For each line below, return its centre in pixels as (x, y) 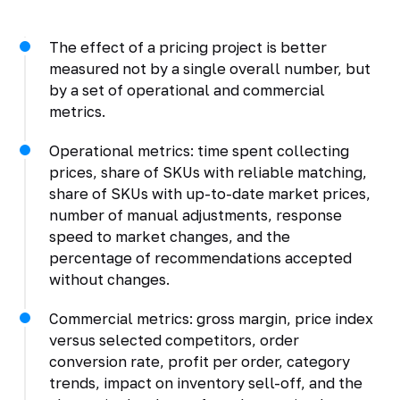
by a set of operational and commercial (187, 90)
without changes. (109, 279)
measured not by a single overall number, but (209, 68)
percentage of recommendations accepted (200, 258)
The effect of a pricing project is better (187, 47)
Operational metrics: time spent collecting (199, 150)
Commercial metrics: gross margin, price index (211, 318)
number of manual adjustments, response (195, 215)
